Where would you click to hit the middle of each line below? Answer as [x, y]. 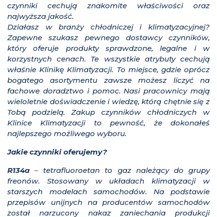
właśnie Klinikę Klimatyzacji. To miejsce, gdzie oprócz [108, 70]
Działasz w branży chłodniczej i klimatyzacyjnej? [108, 27]
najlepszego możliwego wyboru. [67, 134]
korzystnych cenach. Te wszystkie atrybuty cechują [108, 59]
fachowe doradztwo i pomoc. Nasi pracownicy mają [108, 91]
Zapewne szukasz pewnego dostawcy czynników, [108, 38]
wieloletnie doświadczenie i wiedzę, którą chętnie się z [108, 102]
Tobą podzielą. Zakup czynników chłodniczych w [108, 112]
